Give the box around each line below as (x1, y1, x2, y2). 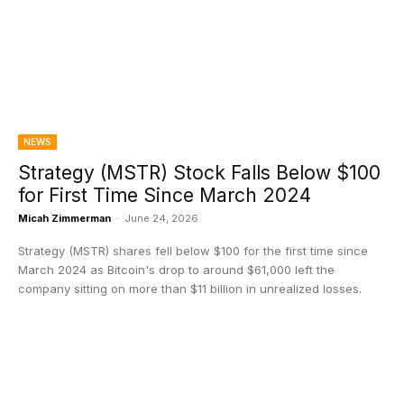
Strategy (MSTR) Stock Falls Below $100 (18, 161, 381, 184)
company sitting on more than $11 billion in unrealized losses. (18, 281, 362, 296)
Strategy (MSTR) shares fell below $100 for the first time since (18, 243, 368, 258)
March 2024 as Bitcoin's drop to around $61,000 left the (18, 262, 335, 277)
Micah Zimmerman (18, 212, 111, 225)
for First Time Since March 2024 (18, 184, 311, 207)
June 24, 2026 (124, 212, 198, 225)
